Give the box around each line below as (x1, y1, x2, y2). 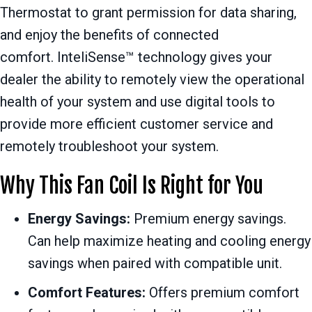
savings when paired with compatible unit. (28, 255, 282, 272)
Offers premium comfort (146, 284, 299, 302)
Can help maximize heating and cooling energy (28, 233, 311, 250)
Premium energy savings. (130, 210, 286, 228)
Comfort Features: (28, 284, 146, 302)
